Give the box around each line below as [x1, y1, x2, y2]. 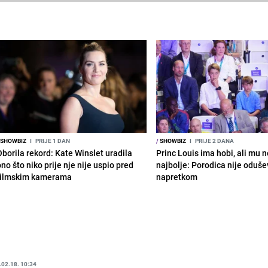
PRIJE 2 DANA [194, 136, 234, 145]
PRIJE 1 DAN [33, 136, 70, 145]
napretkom [156, 170, 198, 182]
